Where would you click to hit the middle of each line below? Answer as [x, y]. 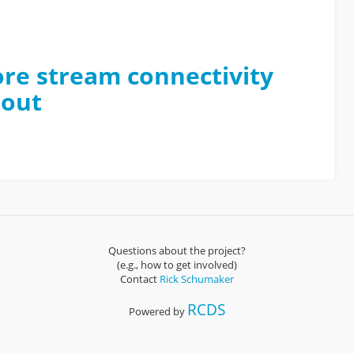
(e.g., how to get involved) [177, 264]
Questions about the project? [177, 250]
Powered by [158, 311]
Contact [140, 279]
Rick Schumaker [197, 279]
